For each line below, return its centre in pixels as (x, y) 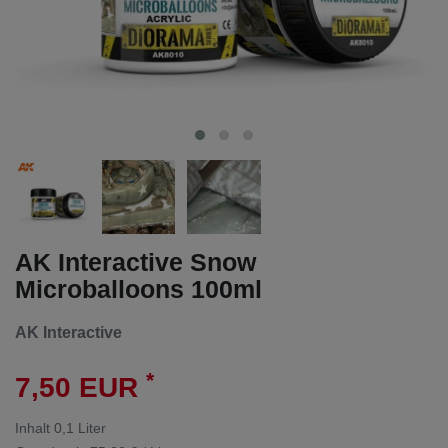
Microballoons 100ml (138, 288)
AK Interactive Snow (135, 261)
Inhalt (34, 428)
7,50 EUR (80, 388)
